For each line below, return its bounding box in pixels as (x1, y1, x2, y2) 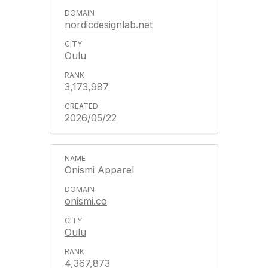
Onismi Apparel (65, 164, 134, 176)
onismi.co (65, 195, 107, 207)
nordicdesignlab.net (65, 19, 153, 31)
